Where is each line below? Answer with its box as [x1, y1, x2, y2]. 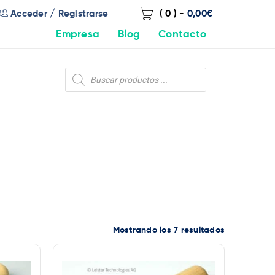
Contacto [158, 29, 206, 40]
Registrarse [58, 9, 109, 18]
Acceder [10, 9, 47, 18]
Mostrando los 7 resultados [112, 226, 225, 234]
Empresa [56, 29, 99, 40]
